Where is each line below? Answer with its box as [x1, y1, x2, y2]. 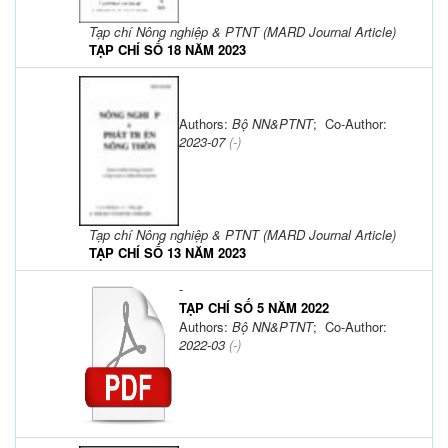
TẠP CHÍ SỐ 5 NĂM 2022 [179, 297, 329, 317]
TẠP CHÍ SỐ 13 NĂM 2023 [89, 242, 246, 262]
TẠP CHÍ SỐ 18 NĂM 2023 [89, 39, 246, 59]
